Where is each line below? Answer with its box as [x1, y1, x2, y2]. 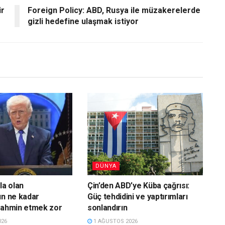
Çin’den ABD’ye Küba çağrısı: [87, 181, 190, 191]
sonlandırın [87, 203, 128, 213]
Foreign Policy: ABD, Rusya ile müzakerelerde [28, 5, 200, 15]
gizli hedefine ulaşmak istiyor [28, 16, 139, 26]
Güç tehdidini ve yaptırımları [87, 192, 188, 202]
